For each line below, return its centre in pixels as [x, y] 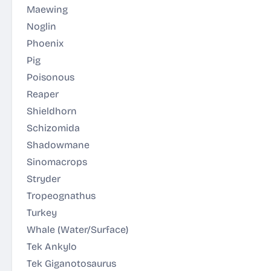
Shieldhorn [52, 111]
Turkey [42, 213]
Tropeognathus [61, 196]
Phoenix [45, 43]
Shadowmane [58, 145]
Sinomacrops [57, 162]
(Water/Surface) [93, 230]
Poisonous [51, 77]
